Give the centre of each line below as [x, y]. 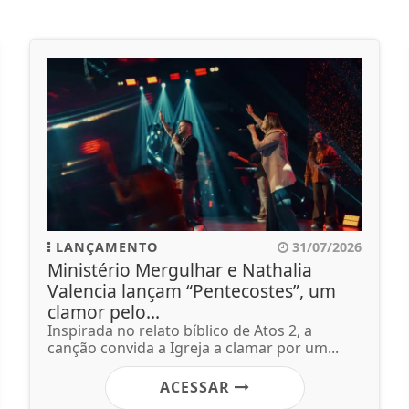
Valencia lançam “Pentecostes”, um [192, 290]
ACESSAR [197, 387]
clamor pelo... [104, 311]
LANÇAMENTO [105, 246]
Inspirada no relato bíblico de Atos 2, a [180, 330]
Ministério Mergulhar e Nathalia [180, 269]
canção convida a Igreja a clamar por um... [193, 347]
